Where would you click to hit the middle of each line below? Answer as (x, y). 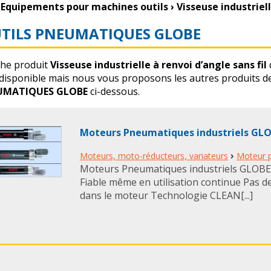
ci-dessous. (114, 91)
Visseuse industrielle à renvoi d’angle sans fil (158, 65)
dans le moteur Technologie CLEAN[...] (166, 195)
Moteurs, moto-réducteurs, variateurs (154, 156)
